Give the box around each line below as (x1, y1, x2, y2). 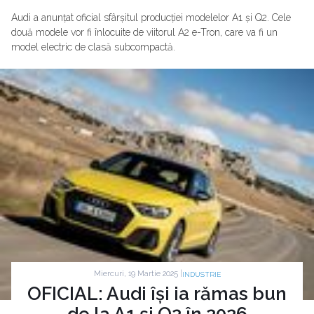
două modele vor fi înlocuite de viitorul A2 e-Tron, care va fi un (11, 27, 278, 39)
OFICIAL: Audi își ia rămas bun (27, 282, 287, 304)
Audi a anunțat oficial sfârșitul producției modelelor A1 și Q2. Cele (11, 12, 291, 24)
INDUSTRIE (182, 270, 221, 278)
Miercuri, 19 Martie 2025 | (93, 269, 182, 279)
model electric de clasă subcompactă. (11, 41, 175, 53)
